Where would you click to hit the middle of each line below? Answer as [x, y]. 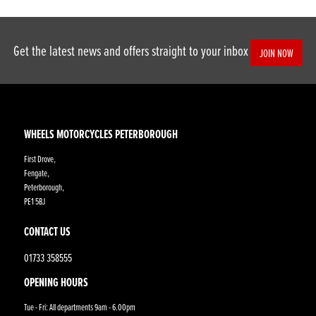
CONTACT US [47, 231]
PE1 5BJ [34, 201]
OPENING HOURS [56, 282]
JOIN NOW [276, 53]
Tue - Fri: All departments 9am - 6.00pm [79, 306]
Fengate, [36, 172]
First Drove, [39, 158]
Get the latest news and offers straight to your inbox [131, 50]
